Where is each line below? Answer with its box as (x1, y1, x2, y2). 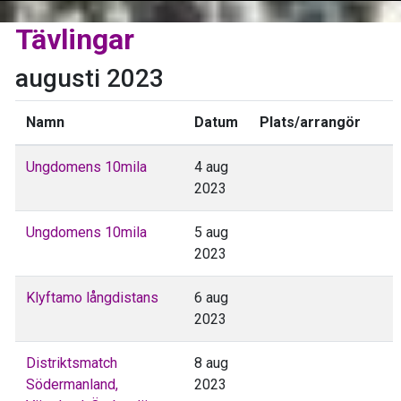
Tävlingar (15, 21, 134, 56)
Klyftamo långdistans (26, 288, 158, 306)
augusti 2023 (15, 63, 164, 93)
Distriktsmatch (26, 354, 117, 371)
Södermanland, (26, 375, 118, 393)
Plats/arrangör (260, 113, 361, 131)
